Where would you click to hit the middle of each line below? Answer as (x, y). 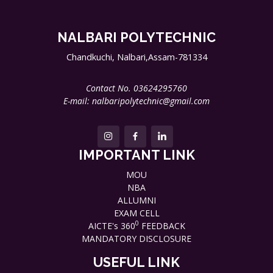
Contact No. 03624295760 (136, 88)
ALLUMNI (136, 200)
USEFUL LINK (136, 262)
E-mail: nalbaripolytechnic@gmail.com (136, 101)
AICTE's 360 (112, 225)
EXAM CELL (136, 213)
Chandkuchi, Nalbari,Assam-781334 (136, 57)
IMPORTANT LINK (136, 155)
